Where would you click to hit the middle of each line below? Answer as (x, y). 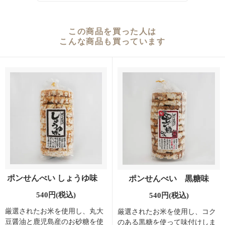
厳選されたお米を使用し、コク (167, 211)
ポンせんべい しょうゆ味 (56, 178)
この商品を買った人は (112, 32)
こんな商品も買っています (113, 42)
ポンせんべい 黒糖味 (169, 179)
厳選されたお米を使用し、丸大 (54, 211)
